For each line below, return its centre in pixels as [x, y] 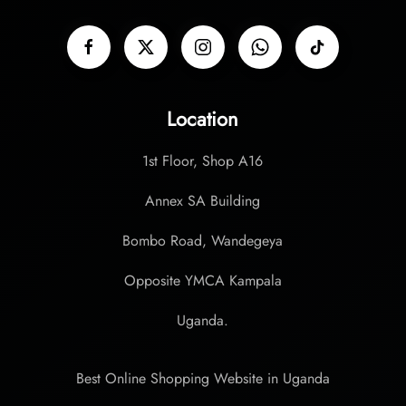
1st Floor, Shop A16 [203, 161]
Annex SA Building [203, 201]
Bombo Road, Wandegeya [203, 241]
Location [203, 119]
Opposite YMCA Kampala [203, 280]
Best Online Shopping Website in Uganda [203, 378]
